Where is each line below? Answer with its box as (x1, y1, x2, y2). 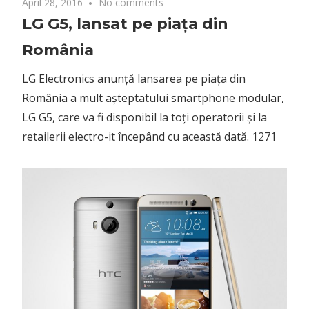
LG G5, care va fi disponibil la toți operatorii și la (22, 110, 267, 126)
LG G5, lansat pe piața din (22, 14, 228, 34)
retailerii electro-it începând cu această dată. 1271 (22, 129, 277, 145)
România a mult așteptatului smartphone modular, (22, 90, 284, 106)
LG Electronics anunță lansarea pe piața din (22, 71, 246, 87)
